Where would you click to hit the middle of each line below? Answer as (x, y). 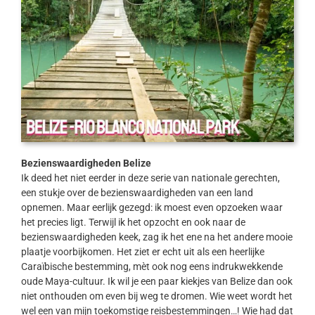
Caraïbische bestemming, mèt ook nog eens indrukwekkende (152, 266)
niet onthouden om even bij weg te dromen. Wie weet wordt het (156, 296)
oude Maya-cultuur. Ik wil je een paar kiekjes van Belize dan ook (156, 281)
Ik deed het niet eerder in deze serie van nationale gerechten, (150, 178)
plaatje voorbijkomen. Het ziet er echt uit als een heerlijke (142, 251)
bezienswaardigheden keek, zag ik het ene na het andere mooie (156, 237)
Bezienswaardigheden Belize (86, 163)
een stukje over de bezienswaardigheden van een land (137, 192)
